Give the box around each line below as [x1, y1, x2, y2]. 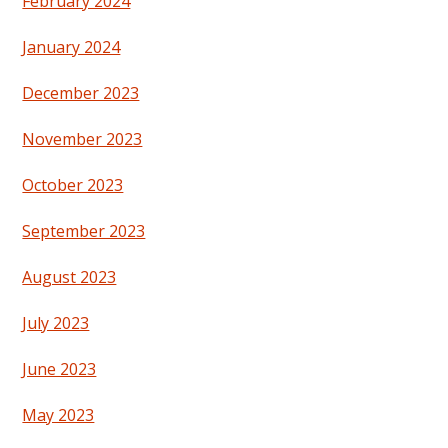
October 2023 [22, 173, 124, 196]
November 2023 [22, 127, 143, 150]
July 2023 [22, 311, 90, 334]
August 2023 [22, 265, 117, 288]
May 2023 [22, 403, 95, 426]
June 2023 [22, 357, 97, 380]
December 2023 [22, 81, 140, 104]
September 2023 [22, 219, 146, 242]
